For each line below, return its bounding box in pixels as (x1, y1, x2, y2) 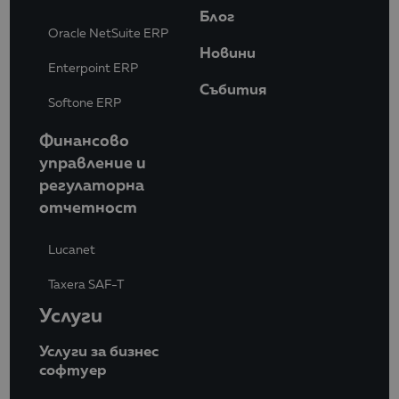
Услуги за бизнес (39, 340, 159, 360)
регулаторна (39, 174, 144, 194)
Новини (199, 42, 256, 61)
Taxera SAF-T (48, 278, 124, 291)
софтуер (39, 359, 107, 379)
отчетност (39, 196, 137, 216)
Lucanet (48, 243, 95, 256)
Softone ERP (48, 96, 121, 110)
